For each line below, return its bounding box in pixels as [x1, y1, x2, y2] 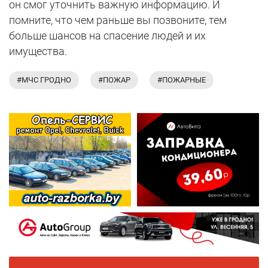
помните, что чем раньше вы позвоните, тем [9, 14, 227, 27]
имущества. [9, 45, 69, 58]
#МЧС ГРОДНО [17, 75, 71, 85]
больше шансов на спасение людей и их [9, 29, 206, 42]
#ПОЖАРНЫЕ [157, 75, 206, 85]
